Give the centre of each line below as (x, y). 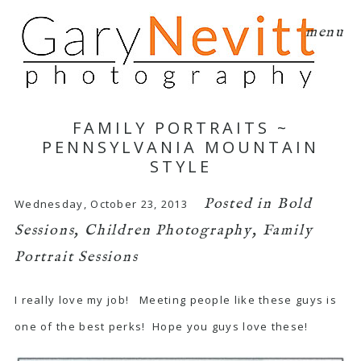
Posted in (240, 204)
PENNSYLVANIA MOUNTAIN (180, 147)
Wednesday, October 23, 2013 (101, 203)
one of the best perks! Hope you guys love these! (161, 326)
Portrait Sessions (76, 257)
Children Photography (168, 230)
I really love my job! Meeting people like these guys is (176, 299)
